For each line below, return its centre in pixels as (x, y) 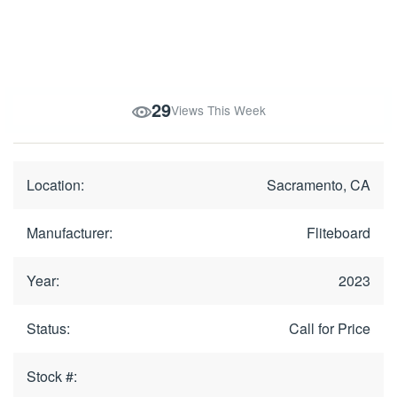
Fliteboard (339, 233)
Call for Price (330, 328)
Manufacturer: (70, 233)
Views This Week (218, 110)
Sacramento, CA (319, 185)
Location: (55, 185)
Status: (48, 328)
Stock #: (52, 376)
